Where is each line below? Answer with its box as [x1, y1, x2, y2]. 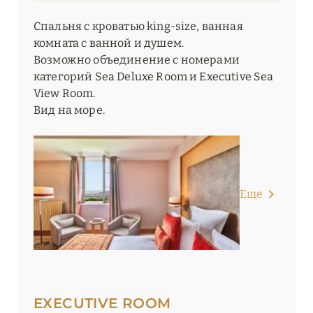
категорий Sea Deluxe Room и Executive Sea [34, 70, 274, 84]
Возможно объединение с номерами [34, 53, 240, 67]
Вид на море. [34, 103, 105, 117]
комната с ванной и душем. [34, 36, 184, 50]
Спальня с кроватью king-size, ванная [34, 20, 243, 34]
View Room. [34, 87, 96, 101]
